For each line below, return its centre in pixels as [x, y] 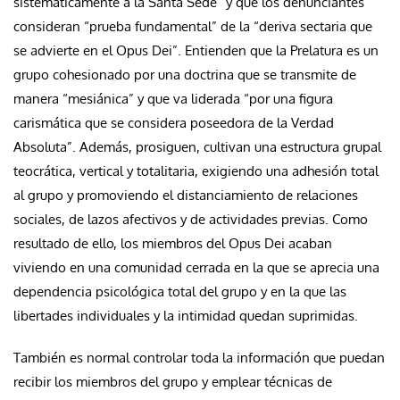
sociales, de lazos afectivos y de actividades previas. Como [191, 219]
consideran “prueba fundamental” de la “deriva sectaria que [193, 26]
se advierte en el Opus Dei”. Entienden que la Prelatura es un [196, 50]
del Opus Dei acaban [267, 243]
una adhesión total [321, 171]
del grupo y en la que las [271, 291]
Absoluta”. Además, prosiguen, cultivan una [147, 146]
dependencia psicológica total [104, 291]
